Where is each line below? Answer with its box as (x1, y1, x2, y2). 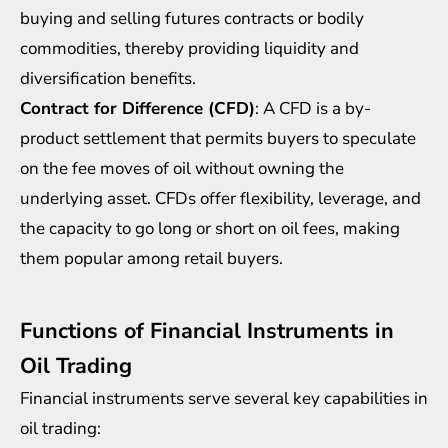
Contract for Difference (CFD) (20, 96, 255, 120)
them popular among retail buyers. (20, 246, 283, 270)
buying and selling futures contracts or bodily (20, 6, 364, 30)
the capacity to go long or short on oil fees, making (20, 216, 400, 240)
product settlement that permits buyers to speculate (20, 126, 416, 150)
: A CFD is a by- (255, 96, 371, 120)
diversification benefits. (20, 66, 196, 90)
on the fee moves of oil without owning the (20, 156, 344, 180)
